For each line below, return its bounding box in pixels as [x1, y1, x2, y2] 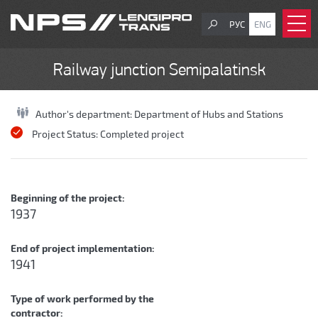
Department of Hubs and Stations [133, 108, 283, 120]
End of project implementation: [11, 242, 157, 254]
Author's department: [35, 108, 134, 120]
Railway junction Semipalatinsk [53, 62, 265, 79]
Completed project [100, 128, 184, 140]
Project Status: [32, 128, 100, 140]
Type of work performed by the [11, 292, 154, 305]
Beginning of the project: [11, 192, 127, 204]
